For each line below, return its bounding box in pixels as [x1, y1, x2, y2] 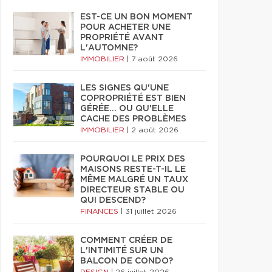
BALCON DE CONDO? [80, 257, 173, 265]
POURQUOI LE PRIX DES [80, 155, 185, 163]
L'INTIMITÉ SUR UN [80, 246, 163, 255]
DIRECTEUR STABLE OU [80, 186, 185, 194]
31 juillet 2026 [125, 208, 177, 215]
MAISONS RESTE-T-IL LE [80, 165, 186, 174]
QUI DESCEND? [80, 196, 146, 205]
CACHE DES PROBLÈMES [80, 115, 186, 123]
